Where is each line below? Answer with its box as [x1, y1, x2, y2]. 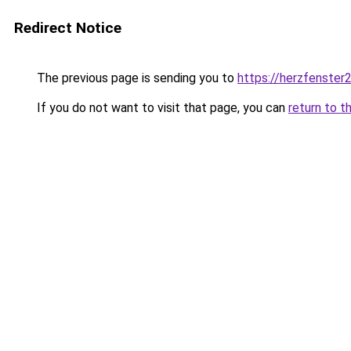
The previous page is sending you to [34, 71, 237, 85]
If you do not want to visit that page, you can [34, 100, 288, 115]
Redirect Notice [14, 19, 121, 37]
